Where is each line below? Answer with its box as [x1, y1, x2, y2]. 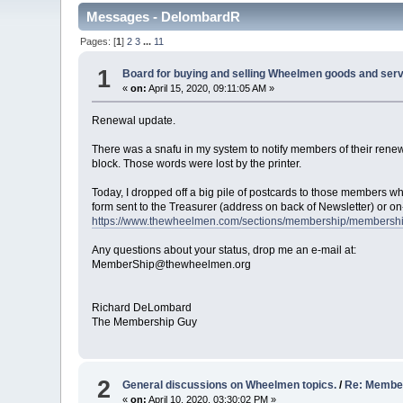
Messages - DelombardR [86, 9, 241, 25]
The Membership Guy [92, 316, 198, 329]
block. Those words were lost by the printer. [92, 157, 302, 171]
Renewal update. [92, 114, 176, 128]
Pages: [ [80, 35, 117, 47]
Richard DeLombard [92, 301, 193, 315]
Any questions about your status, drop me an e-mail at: [92, 244, 357, 257]
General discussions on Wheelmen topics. [122, 378, 337, 391]
